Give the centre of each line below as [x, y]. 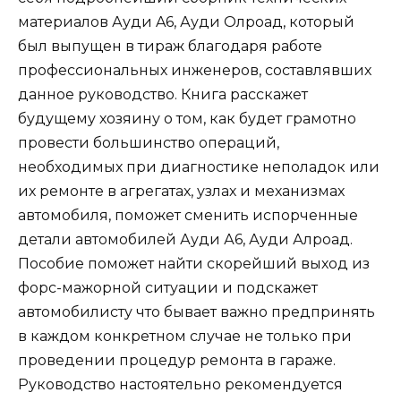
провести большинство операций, [149, 142]
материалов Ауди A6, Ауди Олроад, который [186, 21]
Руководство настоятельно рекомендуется [180, 384]
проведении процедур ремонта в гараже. [177, 360]
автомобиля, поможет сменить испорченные [188, 215]
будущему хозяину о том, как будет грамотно [187, 118]
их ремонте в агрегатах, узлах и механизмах [181, 191]
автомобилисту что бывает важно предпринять [196, 311]
